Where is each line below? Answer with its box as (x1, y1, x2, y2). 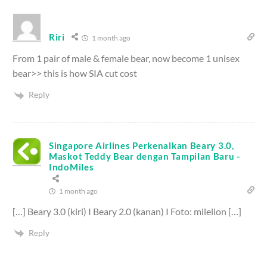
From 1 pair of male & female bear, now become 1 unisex (13, 52, 240, 64)
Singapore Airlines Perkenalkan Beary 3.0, (49, 139, 234, 151)
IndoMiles (49, 161, 94, 172)
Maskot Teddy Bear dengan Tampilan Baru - (49, 150, 241, 162)
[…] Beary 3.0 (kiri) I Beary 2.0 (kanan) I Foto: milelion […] (13, 205, 241, 217)
